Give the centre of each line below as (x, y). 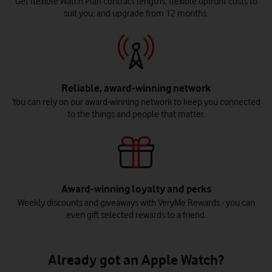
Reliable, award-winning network (136, 88)
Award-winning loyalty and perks (136, 189)
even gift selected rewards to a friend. (136, 215)
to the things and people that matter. (136, 114)
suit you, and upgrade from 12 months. (136, 14)
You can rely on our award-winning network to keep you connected (136, 102)
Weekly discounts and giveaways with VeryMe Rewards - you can (136, 203)
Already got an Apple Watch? (136, 260)
